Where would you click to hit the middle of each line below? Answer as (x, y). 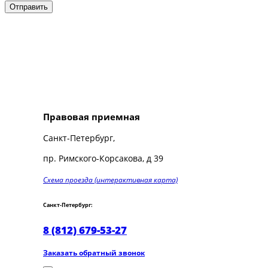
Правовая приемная (92, 116)
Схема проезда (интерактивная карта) (110, 179)
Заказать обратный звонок (94, 252)
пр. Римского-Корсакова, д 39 (103, 159)
